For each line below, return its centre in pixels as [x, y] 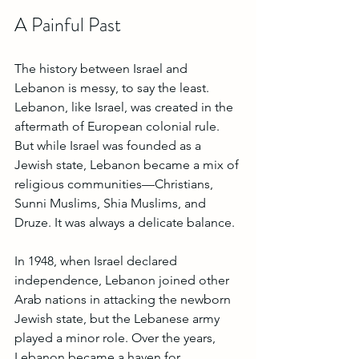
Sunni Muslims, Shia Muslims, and [112, 203]
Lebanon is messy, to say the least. [113, 87]
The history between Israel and [103, 68]
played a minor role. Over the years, [117, 337]
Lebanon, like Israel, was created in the [125, 107]
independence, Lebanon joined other [123, 280]
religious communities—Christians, [115, 184]
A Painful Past [68, 24]
